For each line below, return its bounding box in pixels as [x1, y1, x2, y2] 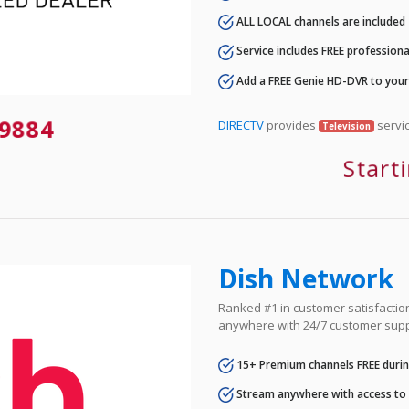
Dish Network [218, 260, 393, 296]
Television [321, 120, 371, 132]
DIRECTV [218, 116, 264, 133]
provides [264, 116, 319, 133]
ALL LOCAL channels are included [234, 13, 405, 29]
